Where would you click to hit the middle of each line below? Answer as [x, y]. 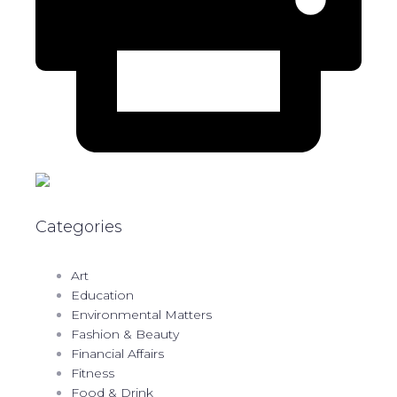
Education [102, 295]
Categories [79, 226]
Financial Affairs [117, 353]
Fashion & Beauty [125, 334]
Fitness [93, 373]
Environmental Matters [141, 314]
